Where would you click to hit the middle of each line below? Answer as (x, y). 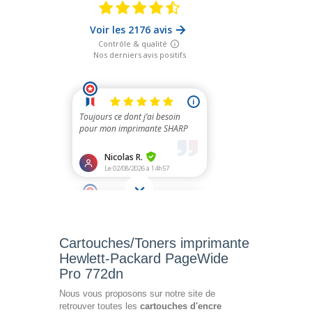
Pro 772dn (91, 274)
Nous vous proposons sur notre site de (137, 294)
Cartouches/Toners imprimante (154, 243)
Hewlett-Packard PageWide (144, 259)
